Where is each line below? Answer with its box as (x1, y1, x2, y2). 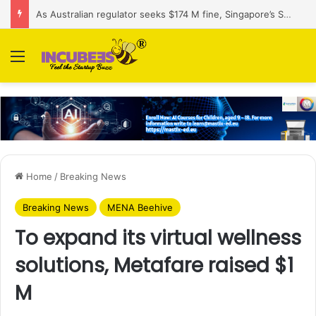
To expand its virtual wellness (15, 224, 301, 252)
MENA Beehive (107, 201, 173, 213)
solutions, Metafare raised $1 (15, 251, 293, 279)
